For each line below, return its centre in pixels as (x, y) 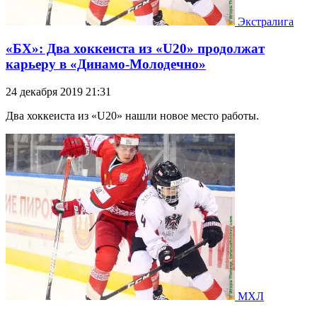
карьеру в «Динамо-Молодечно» (106, 64)
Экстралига (266, 21)
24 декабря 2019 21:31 (58, 92)
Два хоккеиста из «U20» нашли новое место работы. (132, 116)
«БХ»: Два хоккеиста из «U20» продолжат (135, 49)
